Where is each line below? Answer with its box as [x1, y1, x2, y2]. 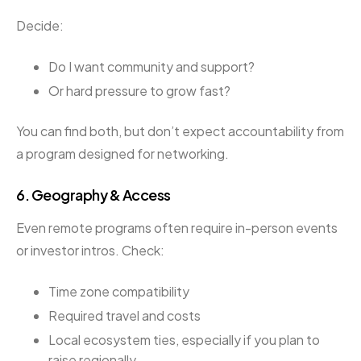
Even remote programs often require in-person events [16, 219, 338, 237]
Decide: [16, 16, 64, 34]
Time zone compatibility [48, 283, 189, 301]
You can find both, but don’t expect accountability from [16, 122, 344, 139]
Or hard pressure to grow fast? [48, 81, 230, 99]
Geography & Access [31, 185, 171, 204]
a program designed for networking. [16, 144, 229, 162]
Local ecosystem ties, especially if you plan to [48, 330, 320, 348]
